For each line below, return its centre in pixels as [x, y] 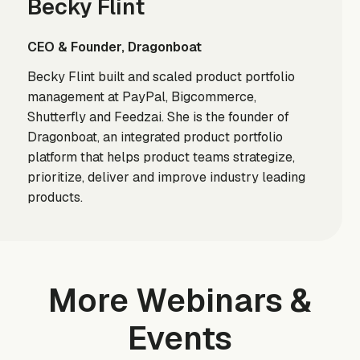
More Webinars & [180, 301]
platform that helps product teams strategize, [161, 157]
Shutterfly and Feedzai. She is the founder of [158, 117]
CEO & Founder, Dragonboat [114, 47]
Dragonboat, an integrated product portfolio [155, 137]
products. [55, 198]
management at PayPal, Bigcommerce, [141, 97]
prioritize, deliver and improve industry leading [166, 178]
